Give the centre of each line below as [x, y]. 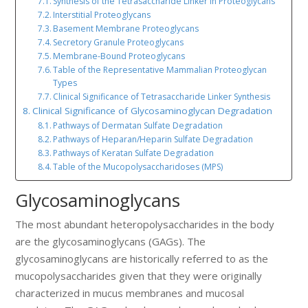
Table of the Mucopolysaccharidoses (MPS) [138, 167]
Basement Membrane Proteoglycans [126, 29]
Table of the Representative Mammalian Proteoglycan [160, 70]
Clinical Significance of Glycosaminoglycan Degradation [153, 111]
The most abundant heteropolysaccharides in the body [145, 224]
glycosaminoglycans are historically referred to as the [142, 259]
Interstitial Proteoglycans [102, 15]
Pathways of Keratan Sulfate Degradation [134, 153]
